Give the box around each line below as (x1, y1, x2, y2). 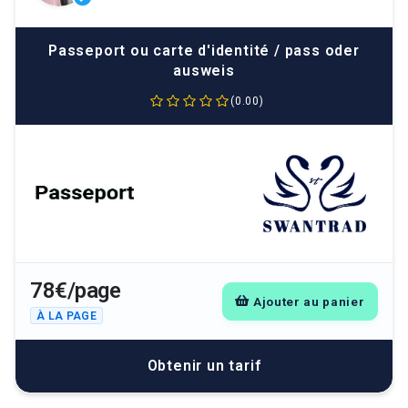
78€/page (30, 278, 120, 304)
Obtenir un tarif (147, 356, 261, 374)
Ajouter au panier (252, 293, 365, 309)
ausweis (173, 62, 235, 79)
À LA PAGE (36, 309, 97, 322)
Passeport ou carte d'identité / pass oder (48, 42, 360, 59)
